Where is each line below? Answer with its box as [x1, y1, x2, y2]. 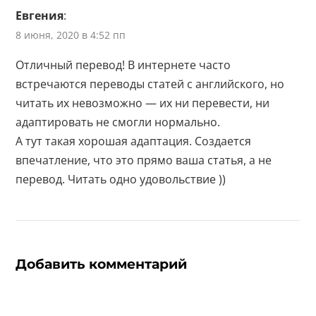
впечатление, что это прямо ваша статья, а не [16, 152, 272, 168]
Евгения [16, 7, 64, 23]
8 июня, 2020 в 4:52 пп [16, 28, 126, 42]
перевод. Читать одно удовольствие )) [16, 171, 226, 187]
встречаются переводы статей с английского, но [16, 75, 285, 92]
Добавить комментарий [16, 255, 188, 272]
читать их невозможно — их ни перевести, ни [16, 95, 270, 111]
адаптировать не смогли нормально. [16, 114, 221, 130]
